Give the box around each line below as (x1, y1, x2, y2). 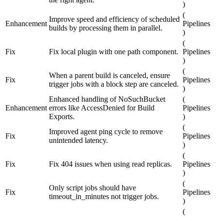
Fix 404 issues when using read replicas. (49, 160, 172, 169)
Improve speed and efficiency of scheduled (49, 15, 180, 24)
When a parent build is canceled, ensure (49, 71, 170, 80)
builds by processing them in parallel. (49, 24, 162, 32)
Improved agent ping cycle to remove (49, 127, 163, 136)
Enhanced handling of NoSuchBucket (49, 95, 165, 104)
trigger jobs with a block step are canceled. (49, 80, 179, 89)
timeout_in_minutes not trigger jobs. (49, 192, 159, 201)
